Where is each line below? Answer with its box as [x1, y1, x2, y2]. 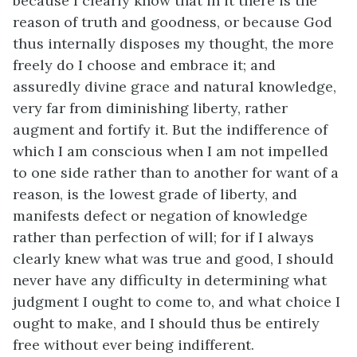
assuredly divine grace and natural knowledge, [13, 77, 336, 96]
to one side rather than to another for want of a [13, 163, 339, 182]
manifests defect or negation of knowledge [13, 206, 308, 225]
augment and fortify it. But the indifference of [13, 120, 328, 139]
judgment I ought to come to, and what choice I [13, 292, 340, 311]
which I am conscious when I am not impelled [13, 142, 328, 160]
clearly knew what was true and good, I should [13, 249, 334, 268]
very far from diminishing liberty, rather [13, 99, 288, 117]
